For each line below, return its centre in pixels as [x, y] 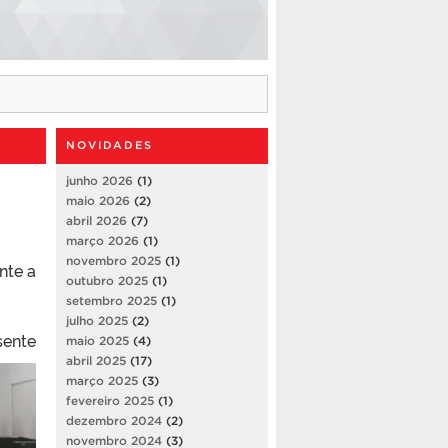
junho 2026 [99, 180]
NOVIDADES [109, 144]
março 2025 [102, 380]
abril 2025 [96, 360]
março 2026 [102, 240]
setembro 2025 [111, 300]
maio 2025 [97, 340]
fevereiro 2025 [110, 400]
